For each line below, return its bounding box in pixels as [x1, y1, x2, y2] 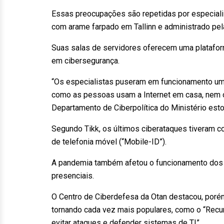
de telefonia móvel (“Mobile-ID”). [51, 137, 166, 146]
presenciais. [51, 171, 94, 180]
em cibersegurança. [51, 56, 119, 65]
